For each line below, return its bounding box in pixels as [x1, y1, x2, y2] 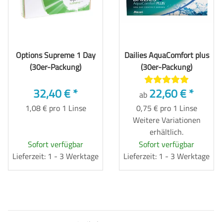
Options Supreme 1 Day [15, 49, 96, 61]
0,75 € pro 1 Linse [136, 102, 197, 114]
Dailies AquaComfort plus [124, 49, 209, 61]
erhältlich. [150, 125, 183, 138]
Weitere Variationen [132, 113, 201, 126]
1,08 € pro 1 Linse [25, 102, 86, 114]
